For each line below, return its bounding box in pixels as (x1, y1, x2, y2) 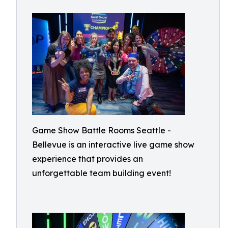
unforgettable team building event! (32, 168, 171, 178)
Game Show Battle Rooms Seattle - (32, 125, 171, 135)
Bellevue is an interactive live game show (32, 139, 194, 150)
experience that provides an (32, 154, 143, 164)
